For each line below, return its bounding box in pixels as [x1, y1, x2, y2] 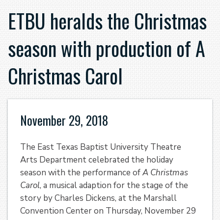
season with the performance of [20, 166, 142, 178]
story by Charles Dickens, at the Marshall [20, 192, 177, 204]
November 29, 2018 [20, 110, 108, 129]
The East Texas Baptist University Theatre [20, 141, 181, 153]
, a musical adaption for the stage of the [40, 179, 188, 191]
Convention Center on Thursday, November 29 [20, 205, 196, 217]
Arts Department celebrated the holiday [20, 154, 173, 165]
